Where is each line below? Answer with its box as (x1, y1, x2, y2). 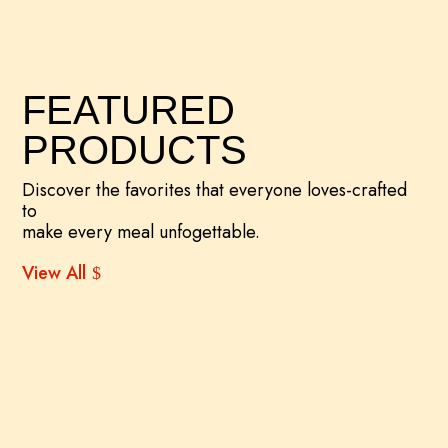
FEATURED (22, 88, 236, 132)
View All (22, 260, 87, 287)
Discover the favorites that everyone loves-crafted (22, 177, 408, 203)
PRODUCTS (22, 128, 248, 172)
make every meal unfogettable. (22, 219, 261, 245)
